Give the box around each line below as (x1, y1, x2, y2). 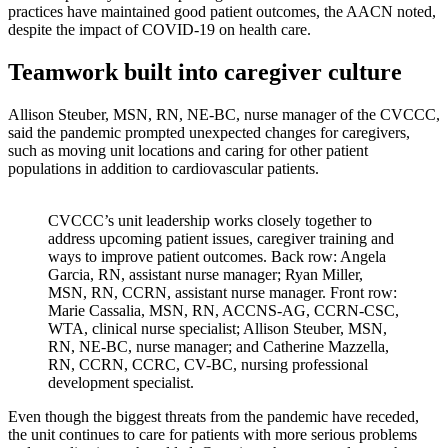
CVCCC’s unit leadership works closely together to (48, 212, 372, 230)
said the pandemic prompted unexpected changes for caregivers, (8, 124, 410, 142)
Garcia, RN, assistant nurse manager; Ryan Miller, (48, 266, 363, 284)
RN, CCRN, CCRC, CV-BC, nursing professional (48, 356, 368, 374)
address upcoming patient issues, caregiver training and (48, 230, 394, 248)
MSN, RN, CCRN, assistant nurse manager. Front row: (48, 284, 397, 302)
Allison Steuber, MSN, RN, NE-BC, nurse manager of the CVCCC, (8, 106, 440, 124)
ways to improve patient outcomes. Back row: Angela (48, 248, 386, 266)
